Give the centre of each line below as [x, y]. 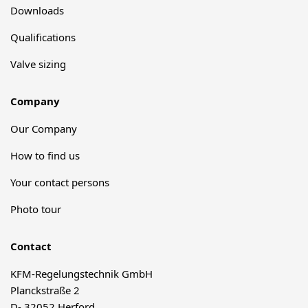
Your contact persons [60, 182]
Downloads [37, 10]
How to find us [45, 155]
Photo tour [36, 209]
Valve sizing [38, 64]
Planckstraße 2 [45, 290]
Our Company [44, 128]
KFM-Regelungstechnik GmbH [81, 273]
